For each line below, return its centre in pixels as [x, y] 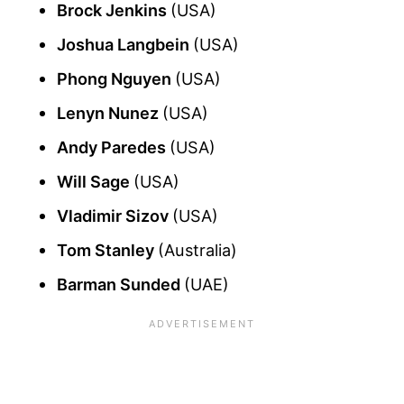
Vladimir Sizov [115, 216]
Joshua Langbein [125, 45]
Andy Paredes [113, 147]
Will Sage [95, 182]
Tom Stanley [107, 250]
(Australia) [197, 250]
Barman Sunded [120, 285]
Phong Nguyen [116, 79]
